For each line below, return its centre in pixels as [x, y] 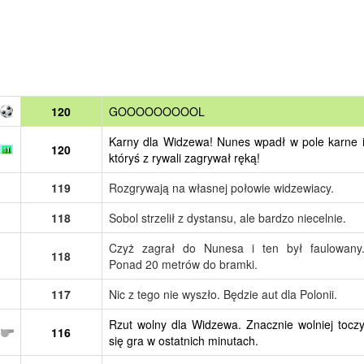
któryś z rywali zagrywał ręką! [184, 157]
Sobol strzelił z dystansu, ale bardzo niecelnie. [227, 217]
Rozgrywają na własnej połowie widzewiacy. [221, 187]
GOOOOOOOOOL [156, 111]
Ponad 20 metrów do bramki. [183, 264]
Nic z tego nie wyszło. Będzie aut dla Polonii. [223, 294]
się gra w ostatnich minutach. [183, 340]
